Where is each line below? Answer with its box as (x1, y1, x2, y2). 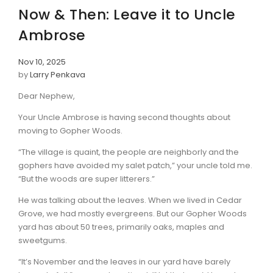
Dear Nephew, (18, 90, 75, 102)
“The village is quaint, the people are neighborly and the (18, 146, 239, 158)
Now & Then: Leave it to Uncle (18, 4, 236, 24)
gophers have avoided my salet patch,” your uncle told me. (18, 159, 252, 171)
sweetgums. (18, 234, 67, 246)
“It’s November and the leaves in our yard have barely (18, 255, 230, 268)
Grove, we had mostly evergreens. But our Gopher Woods (18, 207, 247, 219)
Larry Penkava (30, 68, 85, 80)
